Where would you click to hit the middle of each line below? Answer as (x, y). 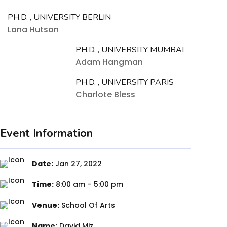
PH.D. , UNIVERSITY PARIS (125, 82)
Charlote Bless (105, 94)
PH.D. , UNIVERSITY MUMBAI (130, 49)
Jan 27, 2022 (78, 163)
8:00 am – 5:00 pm (88, 184)
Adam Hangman (109, 62)
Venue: (46, 205)
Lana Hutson (33, 29)
